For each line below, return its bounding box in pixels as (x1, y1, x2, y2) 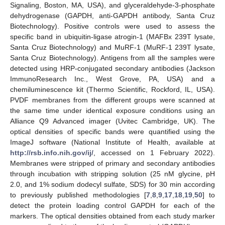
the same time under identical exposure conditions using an (10, 106, 215, 115)
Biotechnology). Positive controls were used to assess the (10, 22, 215, 30)
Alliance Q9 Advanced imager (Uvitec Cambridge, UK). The (10, 117, 215, 125)
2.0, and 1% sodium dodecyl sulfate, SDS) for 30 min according (10, 180, 215, 188)
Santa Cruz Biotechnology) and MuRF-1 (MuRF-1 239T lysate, (10, 43, 215, 51)
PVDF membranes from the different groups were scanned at (10, 95, 215, 104)
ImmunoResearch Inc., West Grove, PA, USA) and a (10, 74, 215, 83)
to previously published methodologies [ (10, 190, 146, 199)
